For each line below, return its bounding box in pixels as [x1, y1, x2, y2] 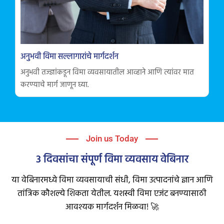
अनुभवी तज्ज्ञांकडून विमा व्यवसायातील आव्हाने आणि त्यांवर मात [20, 66, 194, 79]
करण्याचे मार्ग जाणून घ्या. [20, 79, 88, 91]
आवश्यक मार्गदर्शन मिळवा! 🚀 [65, 200, 159, 214]
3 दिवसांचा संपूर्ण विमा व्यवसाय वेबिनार [35, 151, 188, 168]
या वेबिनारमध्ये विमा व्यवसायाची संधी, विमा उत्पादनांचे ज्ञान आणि [11, 173, 213, 187]
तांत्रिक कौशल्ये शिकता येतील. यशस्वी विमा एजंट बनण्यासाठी [17, 187, 206, 201]
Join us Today [86, 133, 138, 144]
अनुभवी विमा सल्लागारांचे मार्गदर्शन [20, 50, 118, 64]
